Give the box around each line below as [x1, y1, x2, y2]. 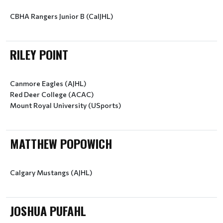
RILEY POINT [10, 45, 68, 63]
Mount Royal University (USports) [10, 101, 121, 110]
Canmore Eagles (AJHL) [10, 79, 86, 88]
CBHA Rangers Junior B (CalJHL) [10, 12, 113, 20]
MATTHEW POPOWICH [10, 134, 112, 152]
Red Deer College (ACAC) [10, 90, 94, 99]
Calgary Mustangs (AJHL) [10, 168, 92, 177]
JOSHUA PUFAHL [10, 202, 86, 220]
